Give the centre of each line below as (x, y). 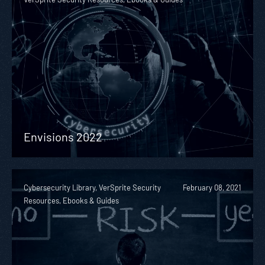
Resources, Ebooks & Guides (71, 200)
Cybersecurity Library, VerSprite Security (92, 187)
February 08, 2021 (212, 187)
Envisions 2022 (63, 136)
